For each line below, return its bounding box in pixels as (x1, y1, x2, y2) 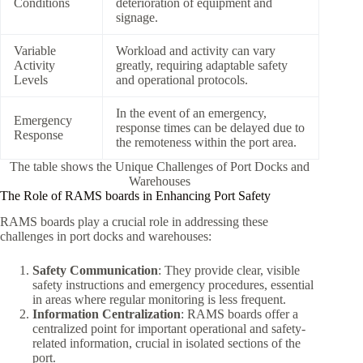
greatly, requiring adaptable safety (116, 58, 288, 72)
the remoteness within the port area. (116, 135, 297, 149)
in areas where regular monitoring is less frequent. (32, 293, 286, 307)
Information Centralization (32, 307, 181, 322)
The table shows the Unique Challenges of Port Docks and (10, 159, 310, 173)
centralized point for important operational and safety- (32, 322, 305, 336)
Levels (14, 72, 48, 87)
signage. (116, 10, 158, 24)
